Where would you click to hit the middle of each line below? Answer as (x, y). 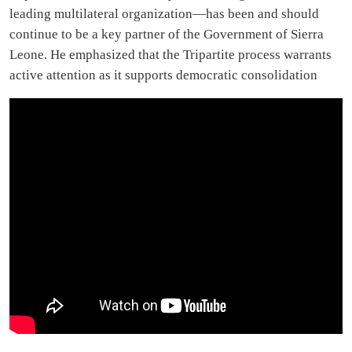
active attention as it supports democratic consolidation (163, 75)
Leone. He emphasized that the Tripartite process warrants (170, 55)
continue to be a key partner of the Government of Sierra (167, 34)
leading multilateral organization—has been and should (164, 14)
